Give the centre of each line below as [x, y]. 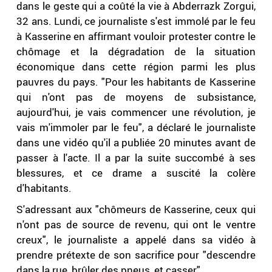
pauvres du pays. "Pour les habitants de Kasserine [136, 82]
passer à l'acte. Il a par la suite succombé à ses [136, 158]
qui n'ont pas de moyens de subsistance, [136, 97]
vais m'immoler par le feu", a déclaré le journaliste [136, 127]
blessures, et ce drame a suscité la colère [136, 173]
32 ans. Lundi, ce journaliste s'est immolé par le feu [136, 21]
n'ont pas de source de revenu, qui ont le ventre [136, 225]
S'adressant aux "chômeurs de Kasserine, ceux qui [136, 209]
